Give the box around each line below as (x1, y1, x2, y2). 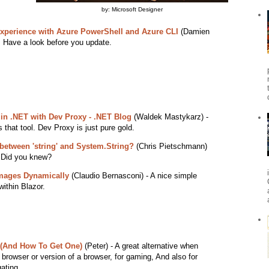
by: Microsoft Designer (101, 6, 163, 13)
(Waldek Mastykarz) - (131, 112, 208, 122)
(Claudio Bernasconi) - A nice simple (68, 171, 197, 181)
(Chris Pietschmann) (133, 142, 207, 151)
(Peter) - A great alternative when (82, 241, 198, 251)
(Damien (178, 26, 210, 36)
